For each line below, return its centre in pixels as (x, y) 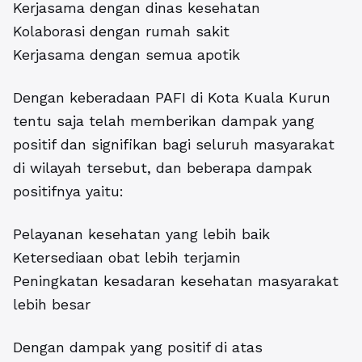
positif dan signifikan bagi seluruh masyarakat (174, 145)
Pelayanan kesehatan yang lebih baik (141, 234)
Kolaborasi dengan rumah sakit (121, 32)
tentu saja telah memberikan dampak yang (164, 121)
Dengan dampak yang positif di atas (138, 347)
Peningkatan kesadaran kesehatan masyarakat (176, 281)
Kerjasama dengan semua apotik (126, 55)
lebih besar (52, 305)
